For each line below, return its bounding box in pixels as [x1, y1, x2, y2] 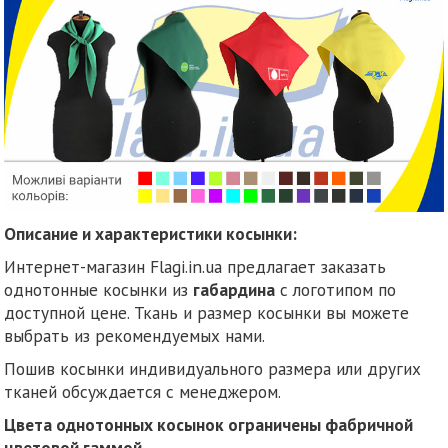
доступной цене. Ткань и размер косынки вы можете [4, 300, 410, 324]
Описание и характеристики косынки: [4, 221, 298, 245]
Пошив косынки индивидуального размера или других [4, 356, 422, 380]
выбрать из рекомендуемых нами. [4, 323, 266, 347]
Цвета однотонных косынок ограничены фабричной [4, 412, 414, 436]
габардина [193, 277, 276, 301]
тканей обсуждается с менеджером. [4, 379, 282, 403]
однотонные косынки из [4, 277, 194, 301]
